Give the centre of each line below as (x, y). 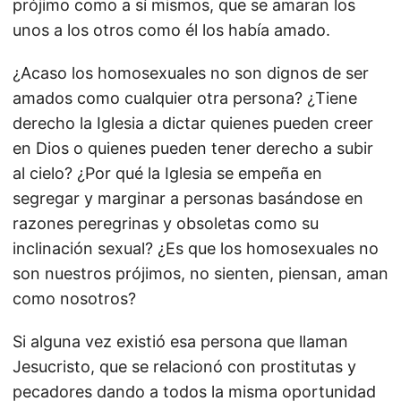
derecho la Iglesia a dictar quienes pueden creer (193, 123)
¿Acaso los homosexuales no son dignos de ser (191, 73)
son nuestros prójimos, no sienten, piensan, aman (200, 273)
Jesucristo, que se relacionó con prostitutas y (184, 367)
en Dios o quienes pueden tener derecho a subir (193, 148)
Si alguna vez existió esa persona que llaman (180, 341)
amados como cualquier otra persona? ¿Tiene (185, 98)
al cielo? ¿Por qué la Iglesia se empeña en (167, 173)
